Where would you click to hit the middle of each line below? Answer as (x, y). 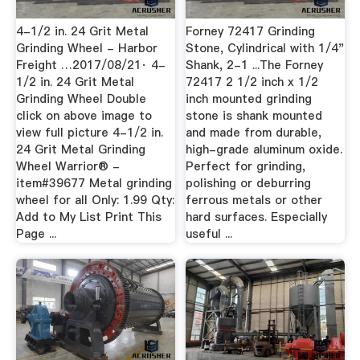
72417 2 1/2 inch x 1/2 (252, 82)
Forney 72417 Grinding (251, 32)
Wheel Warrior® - (67, 167)
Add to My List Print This (88, 217)
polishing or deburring (249, 184)
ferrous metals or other (254, 200)
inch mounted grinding (249, 99)
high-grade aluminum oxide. (264, 150)
